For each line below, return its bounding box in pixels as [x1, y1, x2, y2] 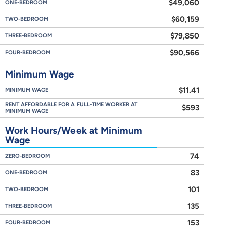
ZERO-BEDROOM [5, 153, 50, 159]
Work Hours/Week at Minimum [5, 125, 142, 136]
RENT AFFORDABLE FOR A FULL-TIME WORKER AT [5, 101, 137, 108]
